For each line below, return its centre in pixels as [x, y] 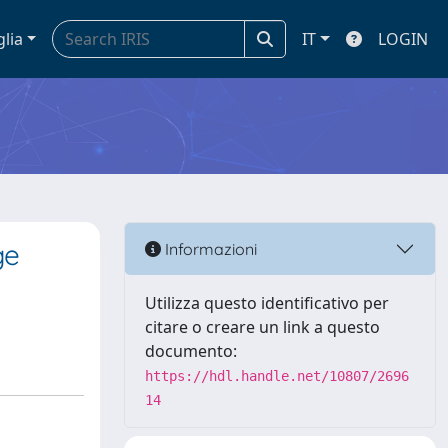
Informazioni [209, 248]
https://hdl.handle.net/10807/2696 [277, 376]
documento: [191, 351]
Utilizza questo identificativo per [267, 303]
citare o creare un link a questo [262, 327]
